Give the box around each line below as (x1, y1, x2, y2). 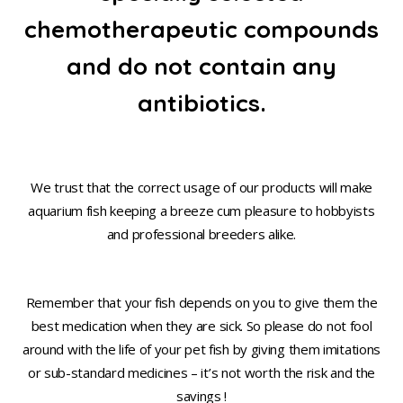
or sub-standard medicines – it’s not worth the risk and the (27, 363, 376, 381)
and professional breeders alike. (106, 225, 297, 243)
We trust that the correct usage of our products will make (31, 178, 372, 196)
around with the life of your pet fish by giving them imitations (22, 340, 381, 358)
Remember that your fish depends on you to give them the (25, 293, 378, 311)
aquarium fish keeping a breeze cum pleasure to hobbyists (28, 201, 375, 219)
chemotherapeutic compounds (24, 14, 379, 44)
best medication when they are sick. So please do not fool (31, 317, 372, 335)
